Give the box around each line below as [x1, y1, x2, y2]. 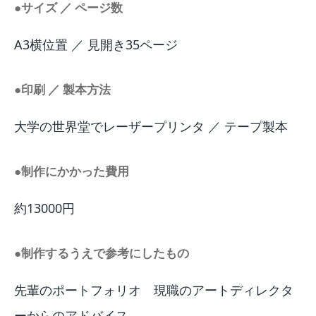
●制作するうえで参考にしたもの [14, 244, 189, 261]
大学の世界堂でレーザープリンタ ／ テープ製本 [14, 117, 288, 135]
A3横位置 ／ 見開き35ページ [14, 35, 178, 53]
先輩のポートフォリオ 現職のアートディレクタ [14, 281, 293, 298]
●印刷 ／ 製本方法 [14, 80, 111, 97]
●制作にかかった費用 [14, 162, 129, 179]
